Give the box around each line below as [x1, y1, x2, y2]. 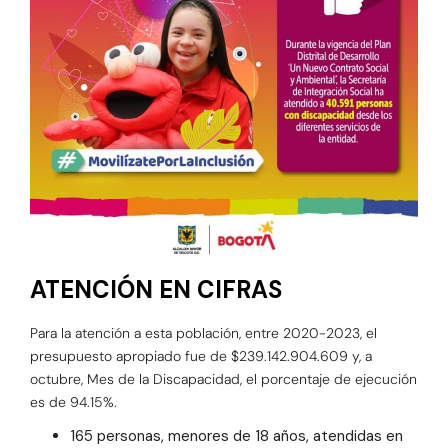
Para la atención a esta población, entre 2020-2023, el [30, 324, 377, 343]
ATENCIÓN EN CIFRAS [30, 274, 282, 306]
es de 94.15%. [30, 393, 117, 412]
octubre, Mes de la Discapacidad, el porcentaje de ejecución [30, 370, 417, 389]
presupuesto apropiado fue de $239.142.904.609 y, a [30, 347, 372, 366]
